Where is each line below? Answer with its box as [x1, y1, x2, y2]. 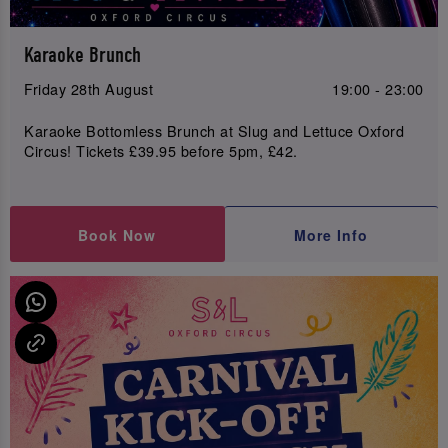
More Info [294, 224, 369, 245]
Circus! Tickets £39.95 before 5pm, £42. [24, 139, 298, 161]
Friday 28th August [24, 78, 154, 100]
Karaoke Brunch [24, 43, 142, 69]
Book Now [78, 224, 157, 245]
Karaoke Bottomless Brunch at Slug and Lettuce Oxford [24, 119, 405, 141]
